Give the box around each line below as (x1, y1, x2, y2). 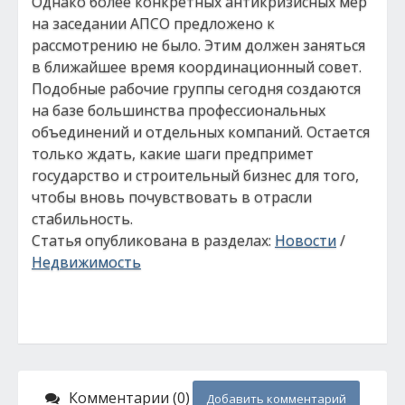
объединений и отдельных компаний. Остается (32, 122, 370, 142)
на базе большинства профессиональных (32, 100, 325, 120)
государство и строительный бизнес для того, (32, 165, 359, 185)
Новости (275, 231, 336, 250)
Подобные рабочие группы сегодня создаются (32, 79, 361, 99)
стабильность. (32, 209, 133, 229)
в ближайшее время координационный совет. (32, 57, 362, 77)
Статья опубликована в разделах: (32, 231, 275, 250)
